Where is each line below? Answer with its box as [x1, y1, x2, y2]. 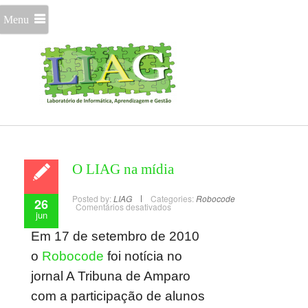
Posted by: [72, 192, 113, 204]
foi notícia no [104, 249, 182, 263]
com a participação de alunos [31, 289, 205, 303]
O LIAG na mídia [72, 161, 174, 177]
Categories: [151, 192, 194, 204]
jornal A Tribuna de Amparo [31, 269, 190, 283]
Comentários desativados [76, 201, 171, 212]
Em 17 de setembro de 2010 [31, 229, 199, 243]
